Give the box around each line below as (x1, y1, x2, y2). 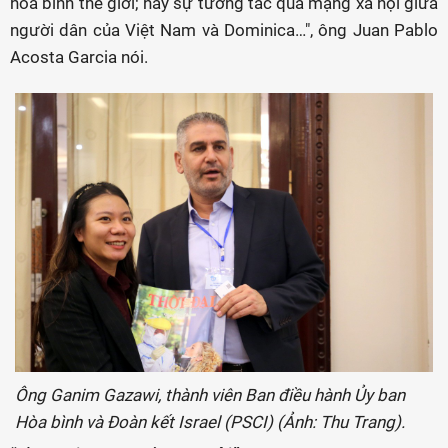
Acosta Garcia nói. (10, 47, 148, 67)
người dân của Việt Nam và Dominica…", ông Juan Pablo (10, 20, 438, 40)
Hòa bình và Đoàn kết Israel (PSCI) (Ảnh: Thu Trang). (15, 412, 405, 432)
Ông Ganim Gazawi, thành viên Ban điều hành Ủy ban (15, 385, 405, 405)
